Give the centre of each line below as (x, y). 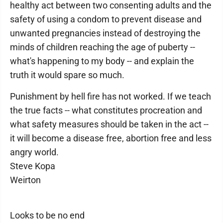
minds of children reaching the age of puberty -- (103, 47)
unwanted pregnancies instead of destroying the (105, 33)
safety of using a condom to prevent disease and (106, 19)
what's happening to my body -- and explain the (102, 61)
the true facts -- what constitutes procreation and (106, 110)
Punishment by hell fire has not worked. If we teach (111, 96)
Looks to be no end (47, 215)
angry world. (34, 152)
